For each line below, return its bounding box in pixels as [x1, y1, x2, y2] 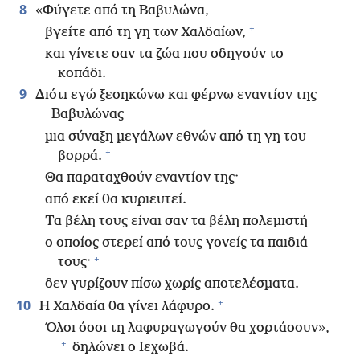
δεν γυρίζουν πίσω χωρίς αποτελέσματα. [45, 276, 299, 292]
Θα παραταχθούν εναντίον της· [45, 170, 239, 186]
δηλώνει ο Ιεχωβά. [69, 339, 189, 355]
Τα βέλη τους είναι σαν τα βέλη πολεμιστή [45, 214, 308, 230]
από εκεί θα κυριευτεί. [45, 191, 186, 207]
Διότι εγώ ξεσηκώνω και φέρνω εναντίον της [32, 88, 317, 104]
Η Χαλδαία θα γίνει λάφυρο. [36, 298, 215, 314]
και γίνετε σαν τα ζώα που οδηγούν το [45, 47, 284, 63]
